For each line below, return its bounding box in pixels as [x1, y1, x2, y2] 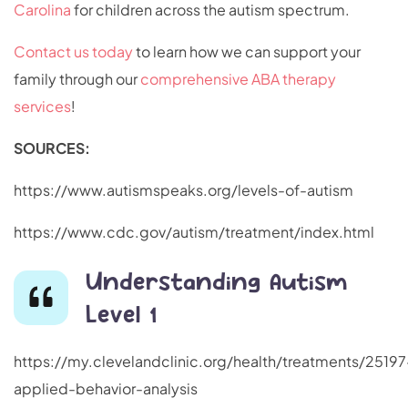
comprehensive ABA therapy [140, 69, 336, 89]
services [14, 97, 71, 117]
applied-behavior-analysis [14, 379, 198, 399]
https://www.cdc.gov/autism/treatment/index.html [14, 222, 374, 242]
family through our [14, 69, 140, 89]
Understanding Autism [86, 267, 348, 295]
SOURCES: [14, 138, 90, 158]
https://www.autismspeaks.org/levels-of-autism [14, 180, 353, 200]
